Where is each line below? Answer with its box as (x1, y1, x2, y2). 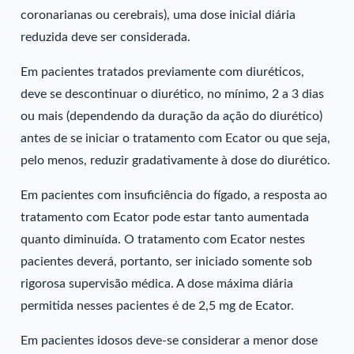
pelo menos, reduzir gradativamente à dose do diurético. (21, 154, 331, 167)
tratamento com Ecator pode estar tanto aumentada (21, 211, 310, 224)
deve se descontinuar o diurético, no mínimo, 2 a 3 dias (21, 88, 325, 100)
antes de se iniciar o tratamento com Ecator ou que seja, (21, 132, 331, 145)
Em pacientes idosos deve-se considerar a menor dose (21, 334, 318, 347)
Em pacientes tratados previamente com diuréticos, (21, 66, 305, 78)
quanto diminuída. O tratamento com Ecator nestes (21, 233, 306, 246)
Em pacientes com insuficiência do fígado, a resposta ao (21, 189, 328, 201)
